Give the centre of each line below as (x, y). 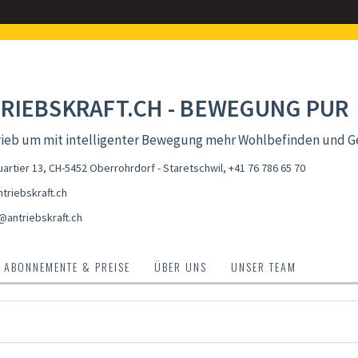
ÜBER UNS (181, 266)
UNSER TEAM (264, 266)
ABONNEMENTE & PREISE (67, 266)
